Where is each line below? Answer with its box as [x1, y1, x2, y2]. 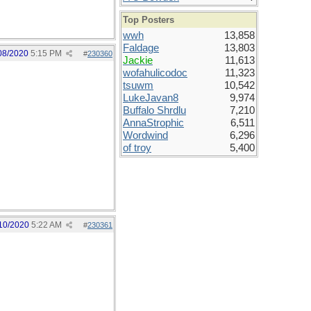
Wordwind [123, 130, 168, 141]
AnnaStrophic [123, 117, 184, 128]
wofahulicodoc [123, 67, 187, 78]
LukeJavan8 [123, 92, 178, 103]
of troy [123, 142, 151, 153]
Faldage [123, 42, 159, 53]
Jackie [123, 55, 153, 66]
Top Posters [123, 15, 174, 25]
